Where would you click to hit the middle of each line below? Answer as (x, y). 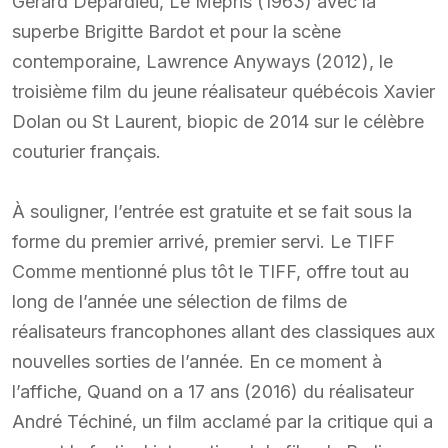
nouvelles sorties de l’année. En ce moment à (197, 361)
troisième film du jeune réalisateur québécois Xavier (223, 91)
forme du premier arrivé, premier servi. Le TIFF (203, 241)
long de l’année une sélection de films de (179, 301)
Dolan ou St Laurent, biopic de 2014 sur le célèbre (218, 121)
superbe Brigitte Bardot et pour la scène (176, 31)
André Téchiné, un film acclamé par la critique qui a (222, 421)
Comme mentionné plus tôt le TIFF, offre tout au (210, 271)
